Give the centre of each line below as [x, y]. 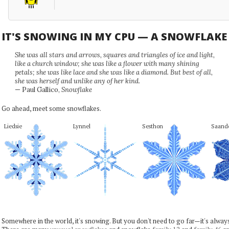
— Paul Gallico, [38, 90]
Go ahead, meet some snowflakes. [51, 108]
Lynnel [82, 126]
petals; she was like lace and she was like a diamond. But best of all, [113, 72]
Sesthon [152, 126]
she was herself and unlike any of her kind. [77, 81]
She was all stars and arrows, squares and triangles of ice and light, [114, 55]
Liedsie [13, 126]
